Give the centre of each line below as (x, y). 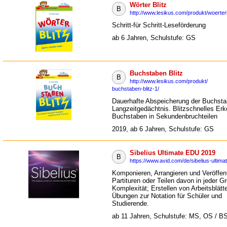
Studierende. (130, 203)
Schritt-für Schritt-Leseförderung (159, 25)
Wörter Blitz (148, 5)
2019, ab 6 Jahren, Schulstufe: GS (163, 129)
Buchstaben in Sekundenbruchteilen (165, 116)
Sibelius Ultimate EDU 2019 (173, 153)
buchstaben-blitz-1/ (136, 89)
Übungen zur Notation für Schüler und (167, 196)
